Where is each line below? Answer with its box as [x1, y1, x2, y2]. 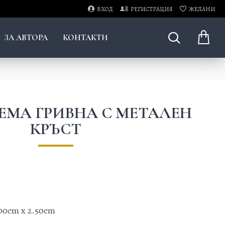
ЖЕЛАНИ [189, 5, 215, 13]
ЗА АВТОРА [4, 33, 48, 43]
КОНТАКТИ [62, 33, 108, 43]
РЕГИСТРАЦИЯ [131, 5, 173, 13]
